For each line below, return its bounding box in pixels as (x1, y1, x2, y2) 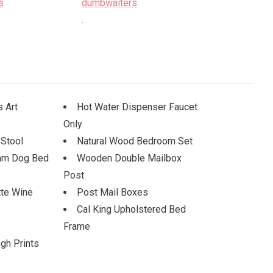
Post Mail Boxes (76, 186, 148, 198)
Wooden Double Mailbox (76, 152, 182, 164)
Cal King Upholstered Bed (76, 204, 186, 215)
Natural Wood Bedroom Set (76, 135, 193, 147)
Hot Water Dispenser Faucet (76, 101, 197, 113)
